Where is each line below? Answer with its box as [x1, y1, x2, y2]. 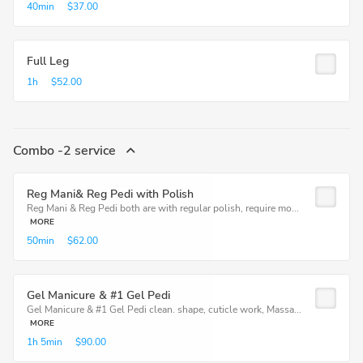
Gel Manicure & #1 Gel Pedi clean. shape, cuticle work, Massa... [27, 303, 301, 316]
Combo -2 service [13, 142, 119, 160]
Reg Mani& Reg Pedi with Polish [27, 186, 194, 202]
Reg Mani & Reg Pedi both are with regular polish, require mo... [27, 202, 299, 215]
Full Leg [27, 53, 69, 69]
